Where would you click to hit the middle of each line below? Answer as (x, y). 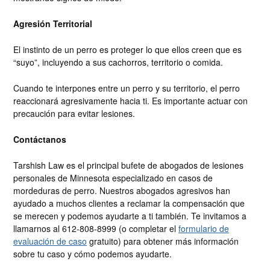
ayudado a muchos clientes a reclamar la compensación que (129, 203)
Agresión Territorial (53, 24)
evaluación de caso (50, 241)
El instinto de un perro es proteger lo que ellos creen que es (127, 50)
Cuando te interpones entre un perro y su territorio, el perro (127, 88)
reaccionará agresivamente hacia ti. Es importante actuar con (130, 101)
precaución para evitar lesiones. (74, 114)
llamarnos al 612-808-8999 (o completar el (96, 229)
